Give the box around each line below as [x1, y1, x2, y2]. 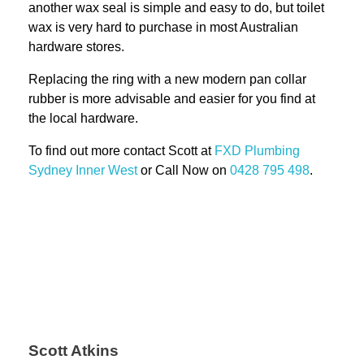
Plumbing [245, 143, 300, 158]
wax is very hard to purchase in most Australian [28, 19, 298, 34]
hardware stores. [28, 39, 124, 54]
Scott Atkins [28, 341, 119, 359]
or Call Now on [137, 162, 230, 177]
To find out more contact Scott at [28, 143, 214, 158]
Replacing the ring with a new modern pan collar [28, 71, 306, 86]
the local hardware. [28, 110, 138, 125]
